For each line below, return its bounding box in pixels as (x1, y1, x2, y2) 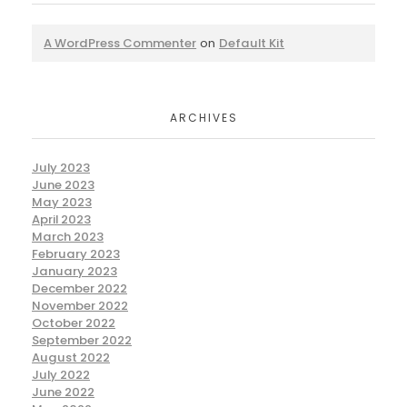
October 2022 (32, 314, 115, 333)
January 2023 (32, 263, 117, 281)
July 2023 (32, 159, 90, 177)
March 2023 (32, 228, 104, 246)
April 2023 (32, 211, 91, 229)
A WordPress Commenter (44, 35, 197, 52)
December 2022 (32, 280, 127, 298)
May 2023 (32, 194, 92, 212)
